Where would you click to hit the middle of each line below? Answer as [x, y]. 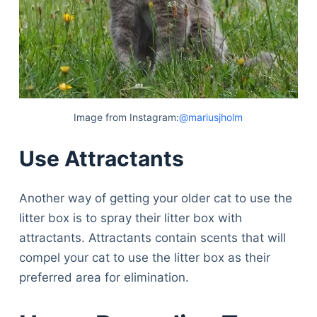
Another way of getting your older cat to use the [155, 198]
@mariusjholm [211, 117]
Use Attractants [101, 159]
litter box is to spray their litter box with [130, 218]
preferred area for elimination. [104, 278]
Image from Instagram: [127, 117]
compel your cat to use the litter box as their [144, 258]
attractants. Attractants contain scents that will [152, 238]
